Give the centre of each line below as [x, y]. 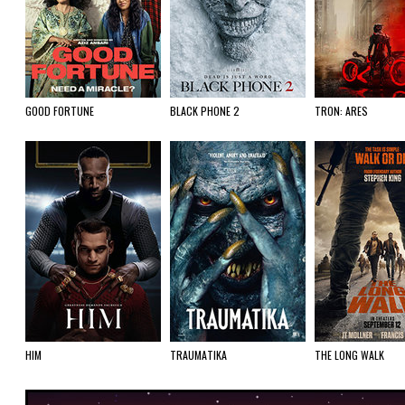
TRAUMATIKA [198, 355]
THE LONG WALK [349, 355]
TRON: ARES [341, 111]
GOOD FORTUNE [60, 111]
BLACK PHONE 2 [205, 111]
